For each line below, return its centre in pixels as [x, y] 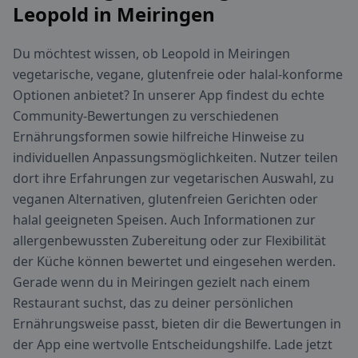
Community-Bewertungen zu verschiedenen [146, 116]
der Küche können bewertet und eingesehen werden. [174, 262]
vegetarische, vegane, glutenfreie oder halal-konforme [178, 75]
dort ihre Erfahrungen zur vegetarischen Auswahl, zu [173, 179]
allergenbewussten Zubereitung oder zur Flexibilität [169, 241]
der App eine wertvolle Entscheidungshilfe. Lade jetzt [173, 345]
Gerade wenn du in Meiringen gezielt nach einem [161, 282]
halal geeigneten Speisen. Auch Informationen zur [164, 220]
